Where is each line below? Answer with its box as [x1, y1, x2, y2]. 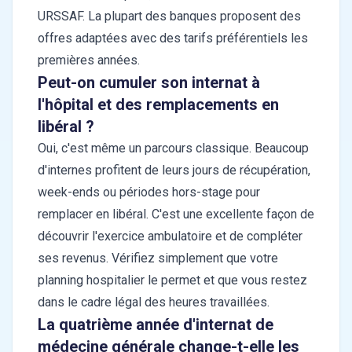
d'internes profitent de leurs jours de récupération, [38, 163, 310, 178]
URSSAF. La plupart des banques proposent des [38, 9, 301, 24]
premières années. [38, 53, 140, 68]
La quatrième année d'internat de [38, 315, 273, 335]
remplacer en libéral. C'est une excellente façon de [38, 207, 314, 222]
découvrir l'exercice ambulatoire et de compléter [38, 229, 302, 244]
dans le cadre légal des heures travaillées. [38, 295, 269, 310]
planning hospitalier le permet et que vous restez [38, 273, 307, 288]
